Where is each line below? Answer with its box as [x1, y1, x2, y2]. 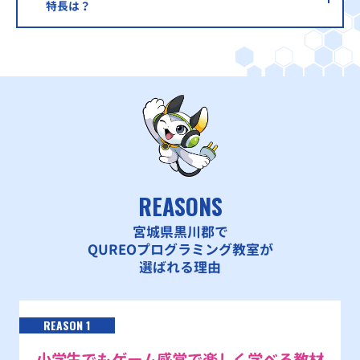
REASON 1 [43, 317, 91, 334]
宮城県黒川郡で [132, 223, 228, 242]
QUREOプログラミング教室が [87, 240, 273, 260]
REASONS [137, 190, 223, 223]
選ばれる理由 [139, 258, 221, 277]
